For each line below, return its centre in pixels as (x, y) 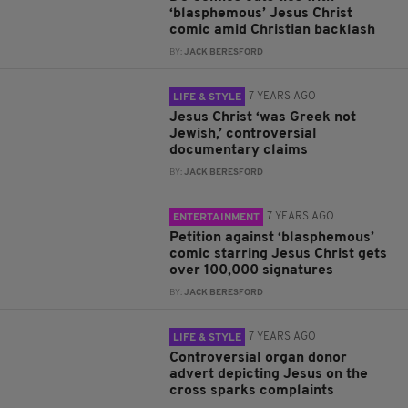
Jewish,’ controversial (244, 134)
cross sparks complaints (252, 391)
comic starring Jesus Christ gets (279, 254)
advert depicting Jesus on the (269, 374)
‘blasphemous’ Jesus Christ (261, 14)
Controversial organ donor (259, 358)
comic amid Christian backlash (273, 30)
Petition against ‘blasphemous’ (272, 238)
